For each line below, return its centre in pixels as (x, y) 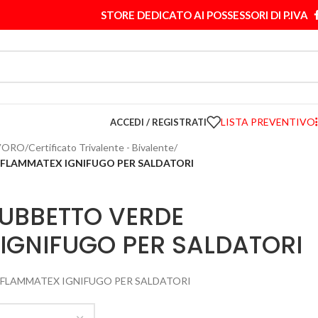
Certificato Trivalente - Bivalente (101, 147)
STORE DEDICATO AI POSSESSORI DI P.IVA (204, 15)
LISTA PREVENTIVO (268, 122)
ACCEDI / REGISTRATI (158, 122)
